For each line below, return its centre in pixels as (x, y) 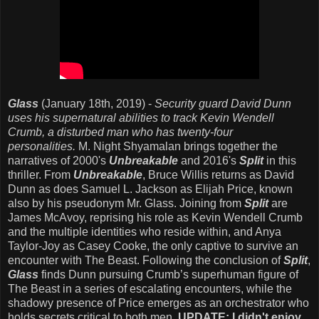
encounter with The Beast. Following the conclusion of (146, 260)
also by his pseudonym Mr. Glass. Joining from (126, 203)
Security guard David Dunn (223, 103)
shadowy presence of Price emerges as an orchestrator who (158, 303)
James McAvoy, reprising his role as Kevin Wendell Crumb (155, 217)
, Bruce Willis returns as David (218, 174)
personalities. (42, 146)
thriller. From (41, 174)
